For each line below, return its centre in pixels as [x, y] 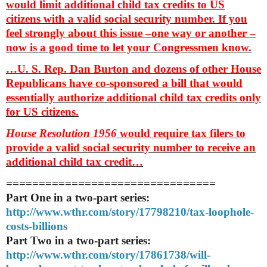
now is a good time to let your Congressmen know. [129, 47]
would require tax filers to [183, 133]
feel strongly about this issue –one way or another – [131, 33]
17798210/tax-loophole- [196, 212]
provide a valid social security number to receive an [131, 147]
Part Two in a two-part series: [78, 240]
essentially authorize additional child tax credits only [133, 97]
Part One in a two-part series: [78, 197]
